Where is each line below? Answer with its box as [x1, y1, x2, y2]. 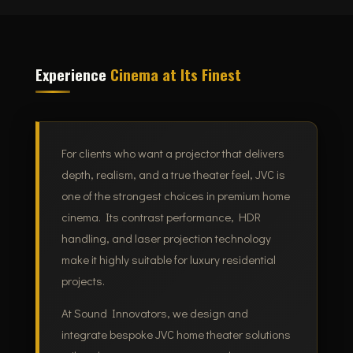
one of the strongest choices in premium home [61, 188, 290, 204]
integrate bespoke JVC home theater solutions [61, 326, 291, 343]
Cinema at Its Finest [110, 62, 241, 85]
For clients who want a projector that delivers [61, 145, 284, 162]
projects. [61, 273, 105, 289]
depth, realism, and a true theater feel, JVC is [61, 166, 285, 183]
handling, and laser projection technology [61, 230, 271, 247]
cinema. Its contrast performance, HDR [61, 209, 261, 225]
